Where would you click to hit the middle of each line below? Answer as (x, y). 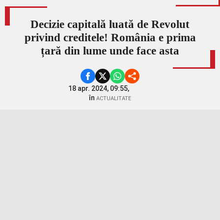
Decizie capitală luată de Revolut (110, 25)
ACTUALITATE (114, 99)
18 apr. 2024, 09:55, (99, 89)
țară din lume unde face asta (110, 51)
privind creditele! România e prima (110, 38)
